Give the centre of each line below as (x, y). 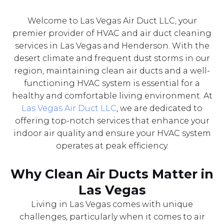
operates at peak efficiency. (112, 145)
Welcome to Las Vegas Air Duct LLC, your (112, 20)
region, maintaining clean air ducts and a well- (112, 70)
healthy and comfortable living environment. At (112, 95)
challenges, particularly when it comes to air (112, 216)
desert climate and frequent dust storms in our (112, 58)
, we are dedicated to (159, 108)
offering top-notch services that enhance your (112, 120)
